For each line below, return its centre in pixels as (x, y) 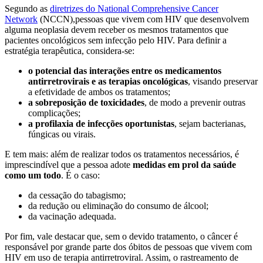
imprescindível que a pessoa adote (69, 165)
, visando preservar (223, 82)
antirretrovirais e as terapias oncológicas (108, 82)
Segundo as (27, 9)
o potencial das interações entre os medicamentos (125, 71)
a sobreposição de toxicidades (86, 103)
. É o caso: (80, 176)
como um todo (33, 176)
